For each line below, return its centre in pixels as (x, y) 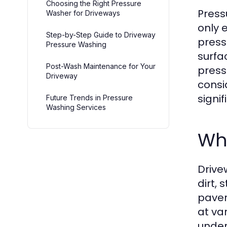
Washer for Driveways (83, 13)
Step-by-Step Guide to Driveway (101, 34)
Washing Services (76, 107)
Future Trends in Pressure (89, 97)
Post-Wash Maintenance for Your (101, 66)
